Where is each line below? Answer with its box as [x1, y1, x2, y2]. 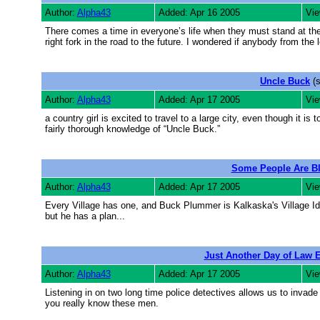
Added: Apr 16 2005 [158, 7, 240, 18]
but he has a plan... [44, 211, 125, 221]
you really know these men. [44, 298, 159, 309]
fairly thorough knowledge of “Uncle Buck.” [44, 124, 220, 134]
